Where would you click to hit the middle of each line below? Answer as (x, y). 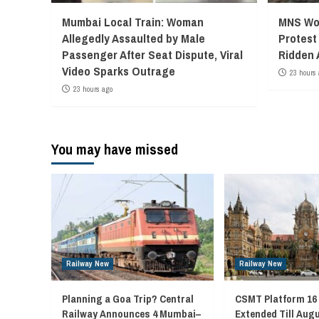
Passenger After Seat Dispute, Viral (152, 54)
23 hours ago (93, 89)
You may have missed (115, 149)
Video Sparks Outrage (119, 71)
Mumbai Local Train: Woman (133, 22)
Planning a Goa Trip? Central (128, 299)
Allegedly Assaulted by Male (134, 38)
